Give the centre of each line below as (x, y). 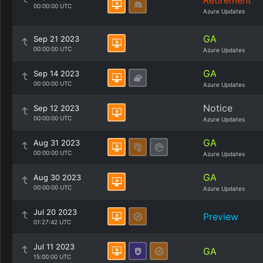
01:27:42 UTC (52, 222)
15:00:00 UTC (52, 257)
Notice (218, 108)
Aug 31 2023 (57, 143)
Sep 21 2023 (56, 39)
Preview (221, 217)
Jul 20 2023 (55, 212)
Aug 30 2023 (57, 177)
